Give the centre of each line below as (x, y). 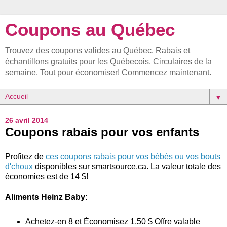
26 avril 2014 (27, 120)
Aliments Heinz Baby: (46, 197)
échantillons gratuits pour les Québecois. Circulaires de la (108, 62)
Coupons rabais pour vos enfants (102, 132)
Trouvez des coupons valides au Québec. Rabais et (98, 50)
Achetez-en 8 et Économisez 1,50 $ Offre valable (112, 221)
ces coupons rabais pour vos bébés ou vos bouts (133, 156)
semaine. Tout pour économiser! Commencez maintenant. (108, 73)
